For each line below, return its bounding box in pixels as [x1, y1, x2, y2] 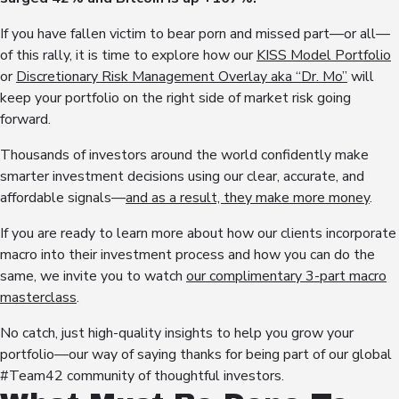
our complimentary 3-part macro [186, 266, 387, 287]
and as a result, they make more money [126, 188, 370, 208]
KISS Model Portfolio [256, 45, 391, 66]
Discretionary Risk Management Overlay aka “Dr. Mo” [16, 67, 347, 87]
